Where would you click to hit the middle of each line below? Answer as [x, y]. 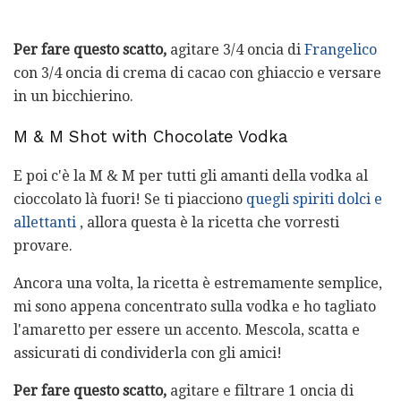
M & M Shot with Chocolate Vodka [150, 137]
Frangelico [341, 49]
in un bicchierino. [73, 96]
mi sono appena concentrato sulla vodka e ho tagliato [195, 307]
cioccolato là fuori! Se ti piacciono [130, 200]
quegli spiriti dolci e [314, 200]
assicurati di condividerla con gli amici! [148, 354]
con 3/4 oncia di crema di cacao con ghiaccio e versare [197, 73]
